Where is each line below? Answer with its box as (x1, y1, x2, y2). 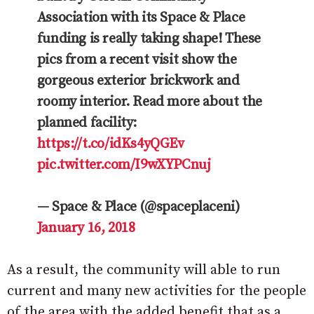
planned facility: (36, 114, 137, 132)
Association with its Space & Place (36, 8, 245, 27)
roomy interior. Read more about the (36, 93, 262, 111)
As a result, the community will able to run (7, 261, 280, 279)
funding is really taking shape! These (36, 29, 261, 48)
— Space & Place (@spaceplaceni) (36, 198, 240, 216)
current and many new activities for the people (7, 282, 306, 300)
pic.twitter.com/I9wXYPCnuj (36, 156, 211, 174)
